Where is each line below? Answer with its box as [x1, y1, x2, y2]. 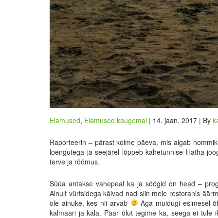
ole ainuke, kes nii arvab [50, 198, 130, 208]
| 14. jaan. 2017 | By [147, 115, 213, 125]
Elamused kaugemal [84, 115, 147, 125]
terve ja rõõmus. [50, 157, 102, 166]
